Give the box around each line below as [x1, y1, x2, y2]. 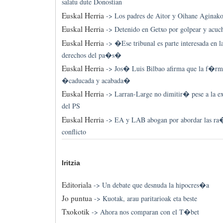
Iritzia [61, 159, 80, 167]
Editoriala [61, 179, 92, 190]
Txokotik [61, 207, 90, 217]
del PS [61, 101, 80, 111]
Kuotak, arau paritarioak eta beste [102, 193, 197, 203]
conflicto [61, 126, 86, 136]
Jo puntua [61, 193, 92, 203]
